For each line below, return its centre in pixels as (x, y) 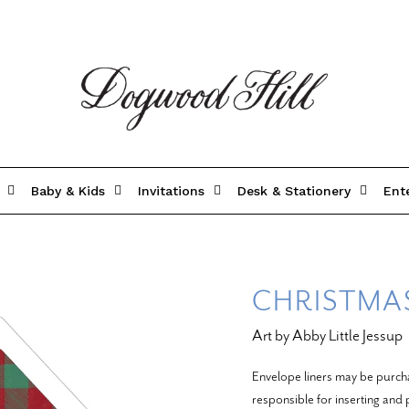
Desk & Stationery (294, 190)
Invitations (171, 190)
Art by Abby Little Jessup (327, 335)
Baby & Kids (68, 190)
